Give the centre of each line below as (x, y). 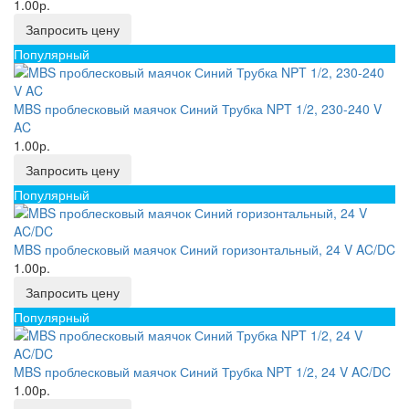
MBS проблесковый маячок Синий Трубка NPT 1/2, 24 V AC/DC (202, 372)
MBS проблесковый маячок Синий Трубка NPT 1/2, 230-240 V (198, 109)
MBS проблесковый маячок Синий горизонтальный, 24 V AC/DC (204, 249)
